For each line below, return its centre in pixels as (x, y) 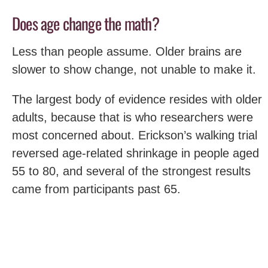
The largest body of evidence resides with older (137, 99)
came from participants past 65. (96, 189)
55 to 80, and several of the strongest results (131, 171)
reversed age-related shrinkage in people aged (135, 153)
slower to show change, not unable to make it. (134, 69)
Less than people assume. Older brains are (127, 51)
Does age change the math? (86, 23)
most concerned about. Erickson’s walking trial (135, 135)
